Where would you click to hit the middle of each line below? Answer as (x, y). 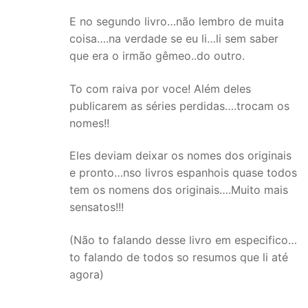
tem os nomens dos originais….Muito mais (179, 190)
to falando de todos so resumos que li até (179, 257)
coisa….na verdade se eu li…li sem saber (174, 39)
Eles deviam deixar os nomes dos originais (180, 156)
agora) (87, 275)
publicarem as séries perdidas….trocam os (179, 106)
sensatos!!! (97, 207)
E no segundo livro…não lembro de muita (177, 22)
